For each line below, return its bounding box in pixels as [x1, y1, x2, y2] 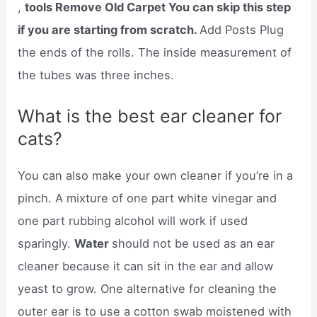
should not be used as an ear [112, 236, 275, 251]
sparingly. [18, 236, 75, 251]
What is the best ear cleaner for [18, 105, 282, 127]
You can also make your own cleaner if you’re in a [18, 168, 294, 183]
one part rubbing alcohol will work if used [18, 214, 248, 229]
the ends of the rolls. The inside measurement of [18, 45, 292, 60]
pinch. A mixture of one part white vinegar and [18, 191, 277, 206]
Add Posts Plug [200, 23, 284, 38]
